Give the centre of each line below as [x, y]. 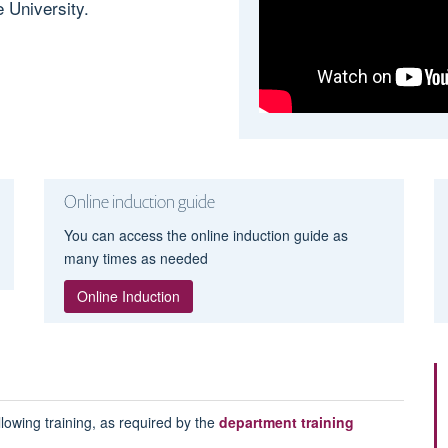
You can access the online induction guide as [205, 234]
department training [286, 421]
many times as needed [135, 257]
